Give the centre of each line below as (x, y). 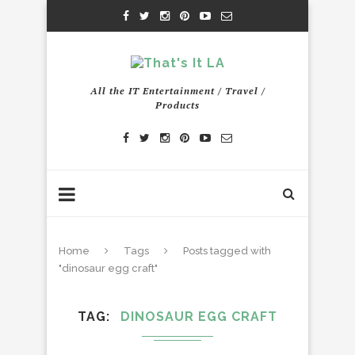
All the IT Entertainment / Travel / (177, 91)
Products (177, 105)
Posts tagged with (227, 251)
